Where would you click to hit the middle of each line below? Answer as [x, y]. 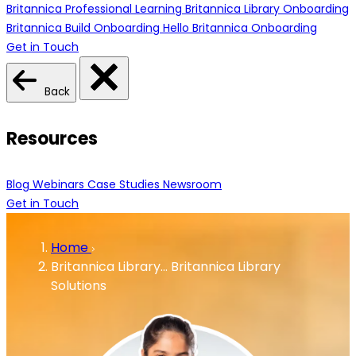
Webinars [58, 185]
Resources [52, 138]
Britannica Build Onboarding [83, 27]
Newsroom [192, 185]
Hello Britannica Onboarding [240, 27]
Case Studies [124, 185]
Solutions [79, 286]
